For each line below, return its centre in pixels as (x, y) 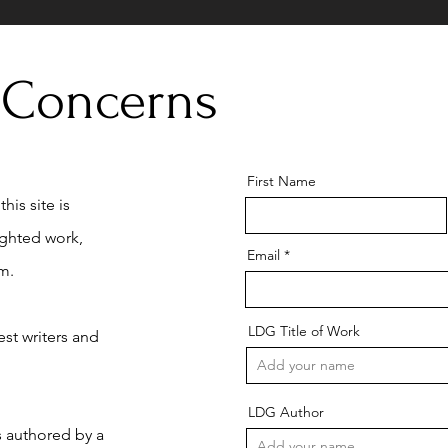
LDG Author (286, 411)
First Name (281, 180)
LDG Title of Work (304, 330)
